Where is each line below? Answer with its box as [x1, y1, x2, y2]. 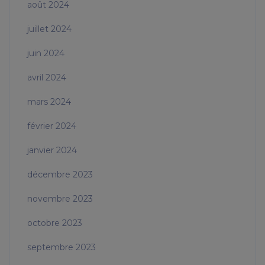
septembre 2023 [27, 242, 96, 253]
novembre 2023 [27, 193, 93, 205]
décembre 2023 [27, 169, 93, 180]
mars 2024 [27, 96, 71, 108]
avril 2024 [27, 72, 66, 83]
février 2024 [27, 121, 76, 132]
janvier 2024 [27, 145, 77, 156]
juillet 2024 [27, 24, 72, 35]
